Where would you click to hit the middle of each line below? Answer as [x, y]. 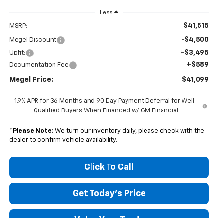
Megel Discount [33, 40]
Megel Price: [31, 79]
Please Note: [33, 131]
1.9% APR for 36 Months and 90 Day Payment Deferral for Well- [106, 101]
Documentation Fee [39, 65]
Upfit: [17, 53]
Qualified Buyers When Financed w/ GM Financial [106, 110]
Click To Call [109, 167]
